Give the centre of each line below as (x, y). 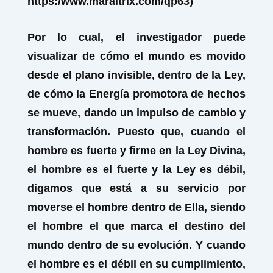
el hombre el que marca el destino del (136, 226)
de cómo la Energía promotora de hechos (136, 94)
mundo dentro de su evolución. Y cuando (136, 245)
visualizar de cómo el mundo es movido (136, 56)
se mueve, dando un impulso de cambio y (136, 113)
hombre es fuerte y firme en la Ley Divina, (136, 151)
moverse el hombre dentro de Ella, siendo (136, 207)
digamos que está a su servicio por (136, 188)
